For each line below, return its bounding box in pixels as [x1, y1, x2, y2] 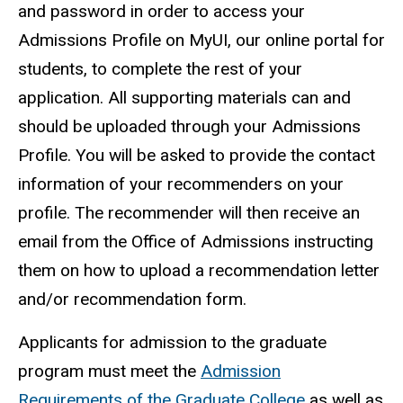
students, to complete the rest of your [18, 58, 302, 79]
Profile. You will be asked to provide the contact [18, 144, 375, 166]
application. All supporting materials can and [18, 86, 351, 108]
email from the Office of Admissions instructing [18, 230, 373, 252]
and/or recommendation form [18, 288, 243, 309]
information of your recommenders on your [18, 173, 344, 194]
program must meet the [18, 361, 201, 382]
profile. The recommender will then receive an [18, 201, 360, 223]
